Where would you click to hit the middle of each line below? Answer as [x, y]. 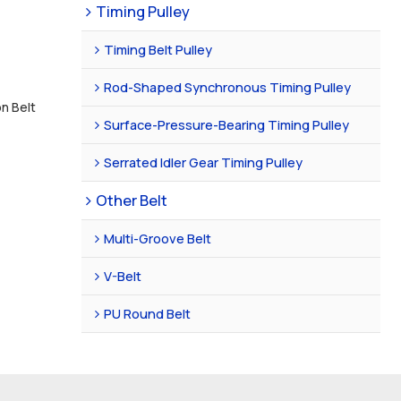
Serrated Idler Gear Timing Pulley [204, 162]
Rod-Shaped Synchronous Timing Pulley [228, 86]
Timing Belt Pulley [158, 49]
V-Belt [123, 275]
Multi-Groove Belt [158, 238]
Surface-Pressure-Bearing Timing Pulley [227, 124]
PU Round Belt [148, 313]
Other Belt [132, 200]
